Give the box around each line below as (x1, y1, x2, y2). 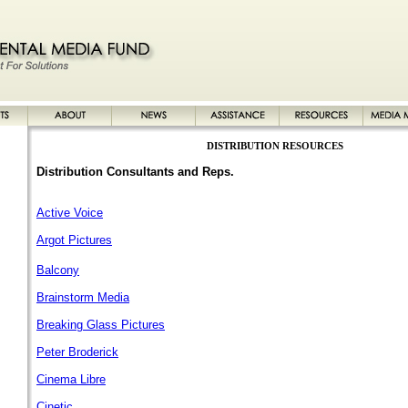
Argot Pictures (36, 233, 112, 247)
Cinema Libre (36, 372, 106, 386)
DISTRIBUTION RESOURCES (206, 141, 343, 151)
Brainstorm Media (36, 291, 129, 304)
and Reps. (174, 165, 234, 178)
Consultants (107, 165, 174, 178)
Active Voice (36, 206, 103, 219)
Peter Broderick (36, 345, 118, 359)
